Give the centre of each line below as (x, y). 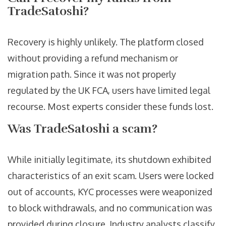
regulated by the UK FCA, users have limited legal (109, 91)
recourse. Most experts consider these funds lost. (110, 107)
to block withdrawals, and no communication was (110, 208)
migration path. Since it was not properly (92, 74)
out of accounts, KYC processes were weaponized (110, 192)
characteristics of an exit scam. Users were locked (111, 176)
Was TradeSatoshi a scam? (82, 129)
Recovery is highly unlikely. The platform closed (106, 42)
